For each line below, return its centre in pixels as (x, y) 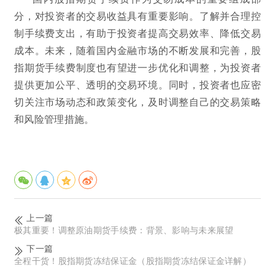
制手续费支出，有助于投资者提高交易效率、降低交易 (137, 33)
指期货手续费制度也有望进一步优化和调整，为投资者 (137, 67)
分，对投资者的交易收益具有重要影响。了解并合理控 (137, 15)
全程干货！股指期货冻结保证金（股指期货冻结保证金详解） (133, 260)
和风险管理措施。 (54, 118)
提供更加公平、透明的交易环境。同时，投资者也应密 (137, 84)
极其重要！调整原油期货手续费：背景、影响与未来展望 (124, 229)
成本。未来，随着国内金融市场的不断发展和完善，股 (137, 50)
